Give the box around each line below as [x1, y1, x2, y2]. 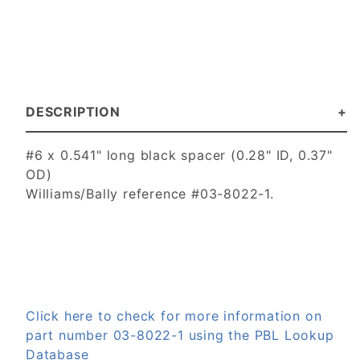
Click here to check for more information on [26, 308, 322, 325]
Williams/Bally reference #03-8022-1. [26, 186, 274, 202]
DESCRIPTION [26, 104, 121, 121]
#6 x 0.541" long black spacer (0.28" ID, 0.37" [26, 147, 333, 164]
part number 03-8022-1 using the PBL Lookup [26, 327, 334, 344]
